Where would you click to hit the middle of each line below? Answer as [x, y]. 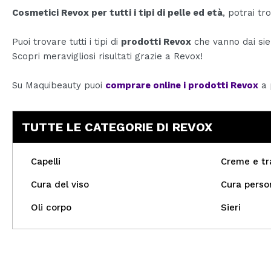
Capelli [46, 162]
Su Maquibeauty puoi [59, 86]
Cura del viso [60, 185]
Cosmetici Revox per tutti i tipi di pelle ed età [117, 13]
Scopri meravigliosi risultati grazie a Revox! [107, 57]
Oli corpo [51, 208]
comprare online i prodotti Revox [182, 86]
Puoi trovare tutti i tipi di [67, 42]
